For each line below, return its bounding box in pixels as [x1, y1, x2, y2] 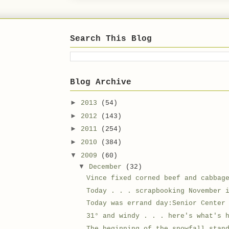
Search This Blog [70, 34, 152, 43]
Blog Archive [70, 77, 131, 87]
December [88, 163, 126, 171]
